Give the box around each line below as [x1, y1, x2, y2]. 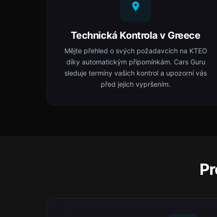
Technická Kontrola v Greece [71, 30, 201, 41]
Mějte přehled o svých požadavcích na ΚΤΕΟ [64, 46, 207, 55]
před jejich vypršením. [101, 80, 170, 88]
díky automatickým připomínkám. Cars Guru [66, 58, 205, 66]
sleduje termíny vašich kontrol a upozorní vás [64, 69, 207, 77]
